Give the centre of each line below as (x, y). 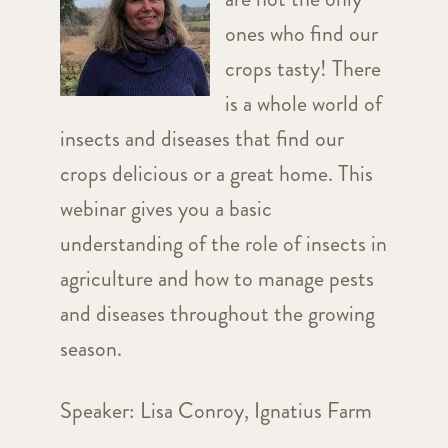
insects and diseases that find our (201, 139)
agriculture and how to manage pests (216, 279)
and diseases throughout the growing (217, 314)
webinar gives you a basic (165, 209)
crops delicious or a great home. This (216, 174)
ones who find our (301, 34)
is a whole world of (303, 104)
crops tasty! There (302, 69)
